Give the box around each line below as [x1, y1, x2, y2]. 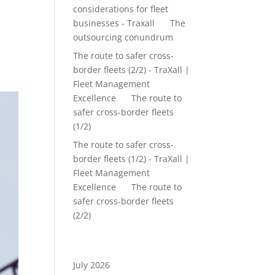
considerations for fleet [73, 3, 169, 15]
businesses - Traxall [73, 17, 155, 29]
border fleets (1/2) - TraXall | [73, 153, 190, 165]
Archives [73, 239, 117, 254]
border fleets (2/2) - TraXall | [73, 64, 190, 76]
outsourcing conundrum [73, 31, 174, 43]
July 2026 [73, 259, 110, 271]
